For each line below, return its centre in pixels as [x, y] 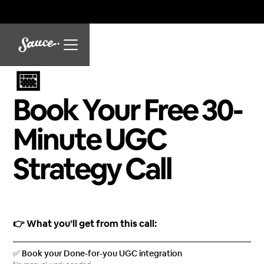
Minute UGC [90, 141]
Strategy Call [93, 170]
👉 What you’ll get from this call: [85, 224]
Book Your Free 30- [128, 111]
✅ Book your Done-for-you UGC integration [98, 254]
